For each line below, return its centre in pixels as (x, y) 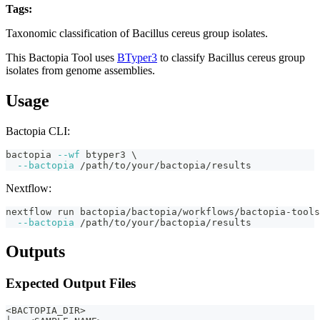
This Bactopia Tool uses (61, 58)
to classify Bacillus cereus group (231, 58)
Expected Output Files (71, 283)
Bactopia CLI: (38, 131)
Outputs (35, 252)
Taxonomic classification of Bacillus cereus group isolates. (137, 34)
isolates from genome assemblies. (80, 71)
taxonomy (109, 10)
